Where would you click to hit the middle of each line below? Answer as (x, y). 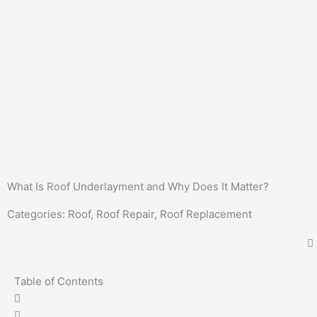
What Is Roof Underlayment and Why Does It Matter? (138, 187)
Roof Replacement (206, 214)
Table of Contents (59, 282)
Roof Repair (125, 214)
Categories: (38, 214)
